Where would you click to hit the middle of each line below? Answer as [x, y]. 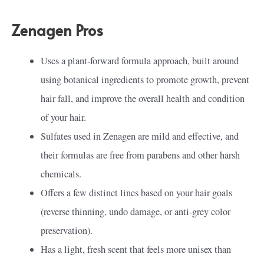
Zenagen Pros [57, 30]
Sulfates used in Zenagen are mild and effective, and [140, 136]
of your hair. [64, 118]
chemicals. [61, 174]
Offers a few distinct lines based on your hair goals [137, 193]
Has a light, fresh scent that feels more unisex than [136, 250]
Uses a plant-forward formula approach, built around [140, 61]
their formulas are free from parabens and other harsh [141, 155]
